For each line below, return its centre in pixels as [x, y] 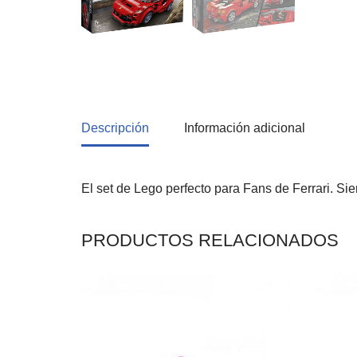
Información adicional [245, 128]
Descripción [115, 128]
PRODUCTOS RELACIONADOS [210, 241]
